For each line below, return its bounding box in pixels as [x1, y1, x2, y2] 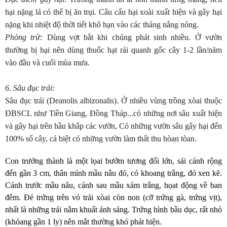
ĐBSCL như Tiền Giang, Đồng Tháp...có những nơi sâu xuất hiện [5, 109, 222, 118]
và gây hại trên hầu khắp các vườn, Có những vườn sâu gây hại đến [5, 122, 222, 130]
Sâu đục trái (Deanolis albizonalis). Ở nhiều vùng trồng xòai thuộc [5, 96, 222, 105]
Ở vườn [195, 33, 222, 42]
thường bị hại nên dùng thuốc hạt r [5, 46, 123, 54]
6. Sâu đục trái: [5, 84, 55, 92]
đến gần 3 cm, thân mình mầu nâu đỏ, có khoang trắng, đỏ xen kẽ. [5, 169, 222, 177]
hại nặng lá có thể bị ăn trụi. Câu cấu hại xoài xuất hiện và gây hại [5, 8, 222, 16]
